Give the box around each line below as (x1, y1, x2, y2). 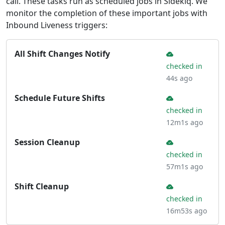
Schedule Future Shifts (15, 92, 105, 103)
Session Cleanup (15, 137, 80, 148)
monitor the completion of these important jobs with (6, 8, 207, 19)
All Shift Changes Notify (15, 48, 110, 59)
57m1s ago (166, 162, 203, 171)
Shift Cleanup (15, 181, 69, 192)
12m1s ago (166, 118, 203, 127)
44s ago (166, 73, 192, 83)
